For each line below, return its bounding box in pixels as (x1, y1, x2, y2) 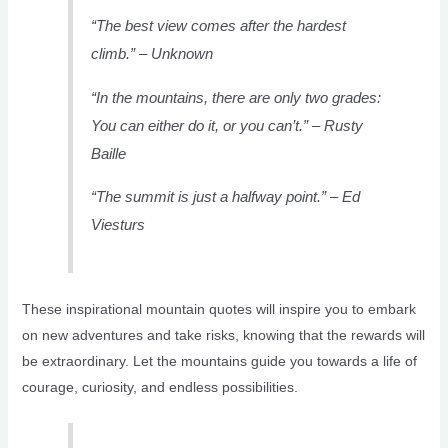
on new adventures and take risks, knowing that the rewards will (21, 327, 425, 344)
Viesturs (91, 216, 146, 234)
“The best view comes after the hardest (91, 17, 347, 35)
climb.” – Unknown (91, 45, 214, 63)
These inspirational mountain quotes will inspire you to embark (21, 301, 416, 318)
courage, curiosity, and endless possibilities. (21, 379, 298, 396)
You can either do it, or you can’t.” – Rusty (91, 116, 364, 134)
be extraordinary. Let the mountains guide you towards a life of (21, 353, 417, 370)
